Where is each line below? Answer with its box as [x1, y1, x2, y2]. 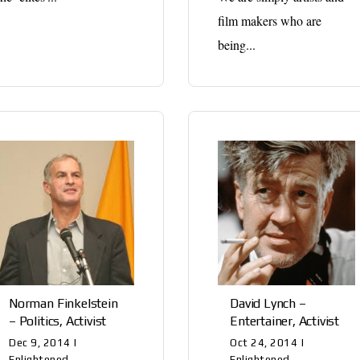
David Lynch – [230, 295, 306, 311]
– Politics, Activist [9, 313, 107, 329]
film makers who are [218, 11, 322, 29]
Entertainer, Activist [230, 313, 340, 329]
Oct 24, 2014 [230, 336, 298, 349]
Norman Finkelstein [9, 295, 118, 311]
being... [218, 35, 256, 53]
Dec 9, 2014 [9, 336, 71, 349]
